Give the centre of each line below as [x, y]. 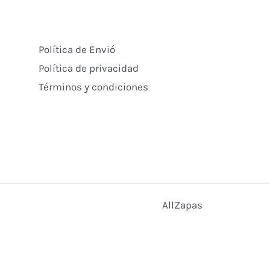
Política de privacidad [88, 68]
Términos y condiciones [93, 87]
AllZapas [182, 205]
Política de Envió [77, 50]
